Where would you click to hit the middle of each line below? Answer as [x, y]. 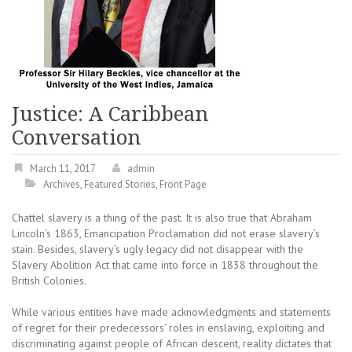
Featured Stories [120, 184]
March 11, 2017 [63, 169]
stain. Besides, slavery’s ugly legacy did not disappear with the [158, 249]
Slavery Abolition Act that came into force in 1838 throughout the [165, 265]
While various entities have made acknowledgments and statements [171, 312]
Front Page [183, 184]
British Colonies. [49, 280]
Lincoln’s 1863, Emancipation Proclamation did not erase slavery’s [166, 233]
